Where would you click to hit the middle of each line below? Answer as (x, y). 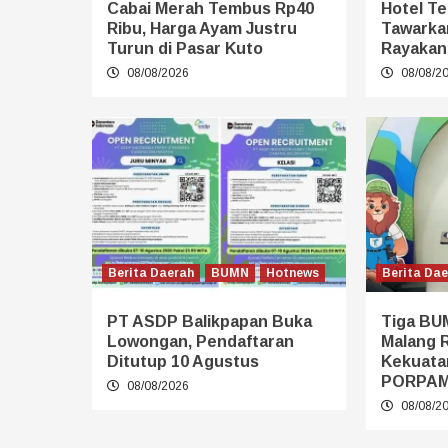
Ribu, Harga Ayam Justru (202, 28)
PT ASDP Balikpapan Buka (209, 321)
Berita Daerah (151, 272)
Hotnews (292, 272)
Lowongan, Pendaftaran (200, 341)
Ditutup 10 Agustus (183, 361)
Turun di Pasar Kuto (185, 48)
